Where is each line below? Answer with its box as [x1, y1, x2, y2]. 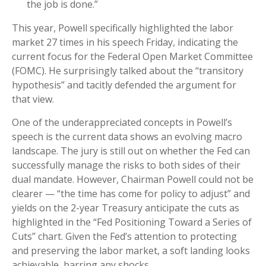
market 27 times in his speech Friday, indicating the [12, 36, 238, 49]
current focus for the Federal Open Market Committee [12, 50, 253, 64]
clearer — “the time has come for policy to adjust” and [12, 187, 250, 201]
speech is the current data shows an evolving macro [12, 130, 242, 144]
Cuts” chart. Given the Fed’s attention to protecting [12, 230, 237, 243]
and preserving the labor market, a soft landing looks [12, 244, 250, 258]
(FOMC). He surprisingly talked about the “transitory [12, 64, 243, 78]
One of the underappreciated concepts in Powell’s [12, 116, 232, 129]
